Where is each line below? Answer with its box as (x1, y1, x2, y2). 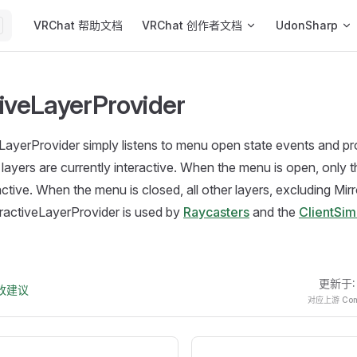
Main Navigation (24, 2, 117, 18)
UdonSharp (276, 18, 338, 32)
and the (249, 204, 299, 220)
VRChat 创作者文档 (142, 18, 242, 32)
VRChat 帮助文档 (33, 18, 123, 32)
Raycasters (183, 204, 249, 220)
